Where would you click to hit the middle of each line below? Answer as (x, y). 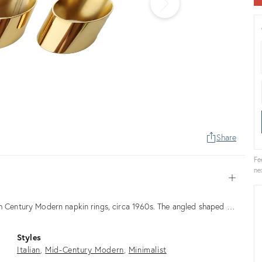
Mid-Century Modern (85, 249)
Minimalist (147, 249)
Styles (29, 237)
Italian (29, 249)
